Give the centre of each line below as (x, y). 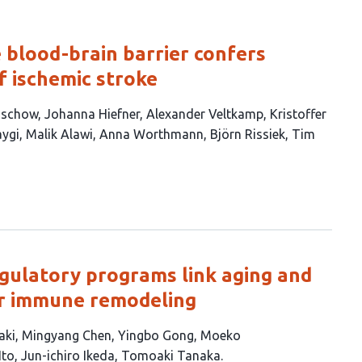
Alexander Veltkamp (205, 114)
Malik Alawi (59, 134)
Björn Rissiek (248, 134)
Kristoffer (298, 114)
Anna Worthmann (152, 134)
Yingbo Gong (156, 335)
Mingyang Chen (67, 335)
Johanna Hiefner (92, 114)
